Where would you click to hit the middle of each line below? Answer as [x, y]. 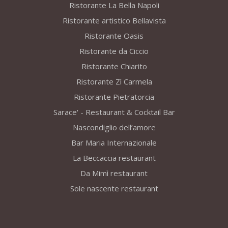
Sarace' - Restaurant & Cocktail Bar [114, 112]
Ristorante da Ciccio [114, 51]
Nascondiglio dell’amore [114, 127]
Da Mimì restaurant [114, 173]
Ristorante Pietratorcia [114, 97]
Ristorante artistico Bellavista [114, 21]
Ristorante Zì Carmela [114, 82]
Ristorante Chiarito [114, 66]
